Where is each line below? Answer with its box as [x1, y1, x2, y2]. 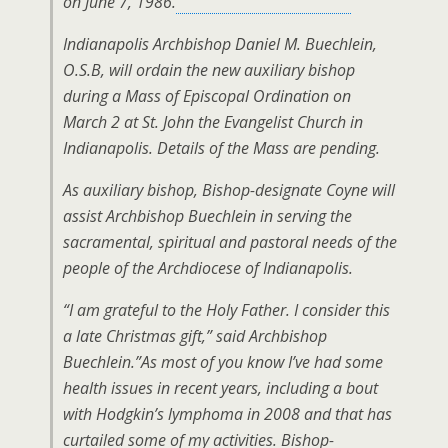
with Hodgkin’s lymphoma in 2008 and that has [63, 403, 392, 426]
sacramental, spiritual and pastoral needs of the [63, 231, 397, 254]
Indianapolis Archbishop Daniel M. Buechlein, [63, 33, 377, 56]
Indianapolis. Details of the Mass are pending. [63, 137, 380, 160]
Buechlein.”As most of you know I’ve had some [63, 351, 383, 374]
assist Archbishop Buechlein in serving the [63, 205, 352, 228]
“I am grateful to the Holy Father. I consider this [63, 299, 390, 322]
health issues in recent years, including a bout [63, 377, 378, 400]
